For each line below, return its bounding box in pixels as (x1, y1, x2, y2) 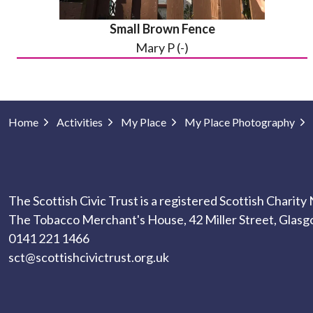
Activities (57, 115, 103, 129)
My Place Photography (184, 115, 295, 129)
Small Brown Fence (109, 21, 215, 36)
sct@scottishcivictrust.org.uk (8, 249, 169, 265)
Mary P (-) (136, 40, 189, 55)
